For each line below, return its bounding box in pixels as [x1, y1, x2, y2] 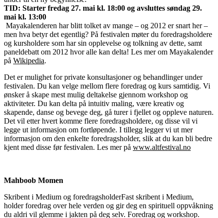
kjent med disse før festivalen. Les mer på [4, 143, 133, 151]
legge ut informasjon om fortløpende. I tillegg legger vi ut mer [4, 125, 193, 134]
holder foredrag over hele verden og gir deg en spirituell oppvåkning [4, 201, 213, 210]
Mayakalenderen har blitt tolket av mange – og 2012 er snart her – [4, 21, 208, 30]
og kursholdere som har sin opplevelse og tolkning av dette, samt [4, 38, 202, 47]
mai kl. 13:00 [4, 12, 48, 21]
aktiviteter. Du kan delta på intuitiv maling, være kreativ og [4, 99, 184, 108]
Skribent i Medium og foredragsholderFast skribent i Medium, [4, 192, 194, 201]
